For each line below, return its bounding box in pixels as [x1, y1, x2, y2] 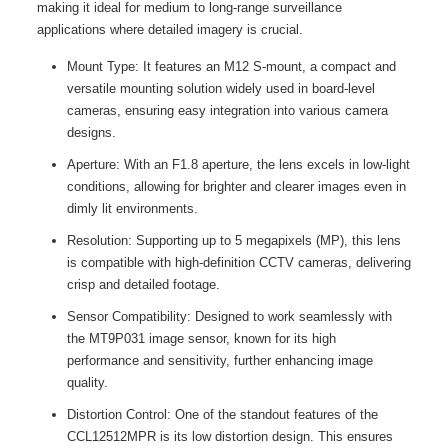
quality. [66, 375, 108, 390]
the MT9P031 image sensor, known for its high [66, 331, 336, 346]
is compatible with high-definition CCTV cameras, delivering [66, 255, 411, 270]
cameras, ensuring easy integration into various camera [66, 103, 388, 118]
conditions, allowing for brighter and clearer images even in [66, 179, 406, 194]
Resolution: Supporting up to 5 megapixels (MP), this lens [66, 233, 401, 248]
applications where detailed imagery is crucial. [36, 22, 303, 37]
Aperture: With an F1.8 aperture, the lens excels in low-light [66, 157, 410, 172]
